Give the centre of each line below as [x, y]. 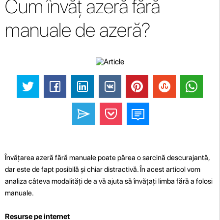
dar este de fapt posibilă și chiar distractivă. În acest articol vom [103, 169]
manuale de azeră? [78, 30]
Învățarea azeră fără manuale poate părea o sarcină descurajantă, [107, 157]
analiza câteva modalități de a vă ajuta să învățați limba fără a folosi [109, 181]
